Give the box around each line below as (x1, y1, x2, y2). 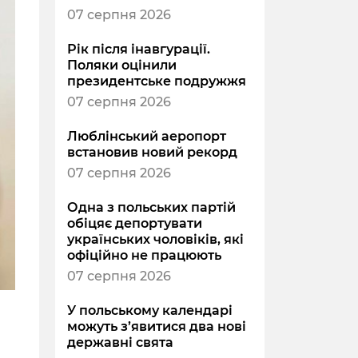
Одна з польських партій (66, 200, 236, 216)
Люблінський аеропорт (66, 129, 226, 145)
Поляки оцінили (66, 58, 177, 74)
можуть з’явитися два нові (66, 319, 246, 335)
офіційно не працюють (66, 248, 221, 264)
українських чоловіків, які (66, 232, 244, 248)
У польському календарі (66, 303, 233, 319)
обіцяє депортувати (66, 216, 202, 232)
